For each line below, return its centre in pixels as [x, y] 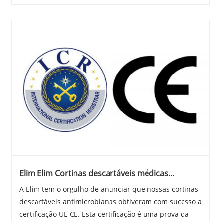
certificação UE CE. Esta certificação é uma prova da [104, 214]
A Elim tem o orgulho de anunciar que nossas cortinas [109, 189]
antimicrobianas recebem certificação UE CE [101, 183]
